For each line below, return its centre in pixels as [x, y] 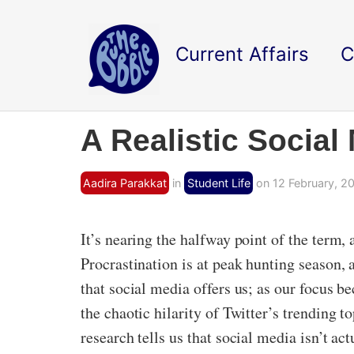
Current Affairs [242, 54]
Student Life [218, 183]
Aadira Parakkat [125, 183]
